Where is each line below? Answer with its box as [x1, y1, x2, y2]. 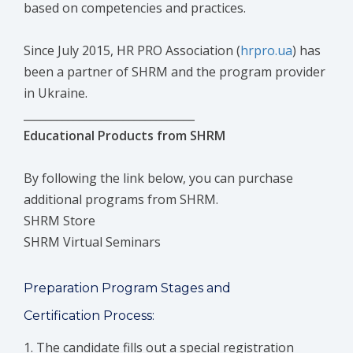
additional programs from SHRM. [24, 191, 218, 209]
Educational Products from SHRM [24, 127, 225, 145]
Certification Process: [24, 308, 154, 324]
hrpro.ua [240, 42, 292, 60]
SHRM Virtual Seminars [24, 233, 161, 251]
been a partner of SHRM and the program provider [24, 63, 325, 81]
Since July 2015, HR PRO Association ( [24, 42, 240, 60]
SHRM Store [24, 212, 95, 230]
